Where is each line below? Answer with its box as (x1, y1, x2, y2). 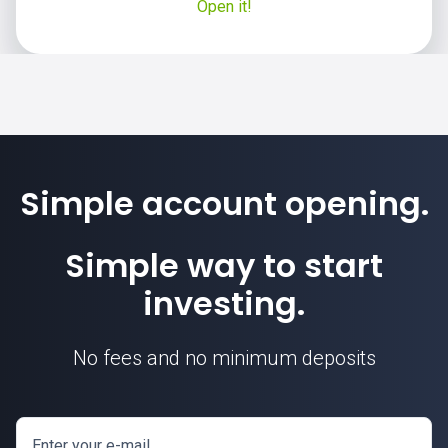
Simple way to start (65, 243, 383, 288)
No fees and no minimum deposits (72, 346, 376, 370)
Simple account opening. (19, 181, 429, 226)
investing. (143, 281, 305, 326)
